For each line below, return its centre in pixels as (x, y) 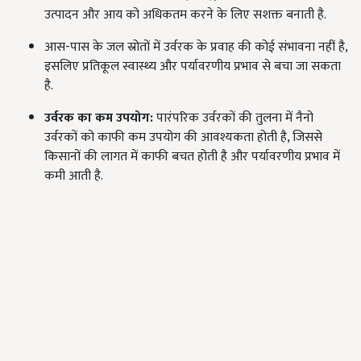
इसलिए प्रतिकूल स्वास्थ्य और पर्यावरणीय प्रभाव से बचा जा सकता (193, 66)
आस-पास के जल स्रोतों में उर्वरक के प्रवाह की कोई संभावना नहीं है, (196, 47)
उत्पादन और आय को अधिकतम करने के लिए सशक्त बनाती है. (185, 15)
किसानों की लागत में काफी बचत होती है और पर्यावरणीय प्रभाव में (192, 157)
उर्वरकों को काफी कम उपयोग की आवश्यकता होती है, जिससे (183, 137)
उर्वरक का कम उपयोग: (99, 118)
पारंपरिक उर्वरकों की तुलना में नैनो (233, 118)
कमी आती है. (74, 176)
